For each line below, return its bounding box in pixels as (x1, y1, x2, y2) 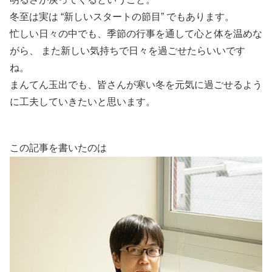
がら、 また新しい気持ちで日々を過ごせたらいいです (10, 45, 245, 56)
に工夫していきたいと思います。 (10, 96, 155, 107)
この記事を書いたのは (10, 142, 107, 153)
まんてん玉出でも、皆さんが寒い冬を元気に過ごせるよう (10, 79, 262, 90)
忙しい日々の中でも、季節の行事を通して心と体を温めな (10, 28, 262, 39)
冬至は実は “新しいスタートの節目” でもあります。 (10, 11, 234, 22)
